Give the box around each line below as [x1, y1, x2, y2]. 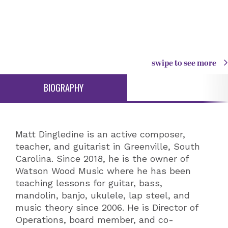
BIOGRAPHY [44, 81, 83, 94]
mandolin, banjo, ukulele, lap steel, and [15, 190, 190, 201]
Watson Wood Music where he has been [15, 165, 191, 176]
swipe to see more [152, 57, 218, 69]
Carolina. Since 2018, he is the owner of [15, 153, 188, 164]
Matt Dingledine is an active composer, [15, 129, 185, 139]
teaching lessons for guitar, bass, [15, 178, 162, 188]
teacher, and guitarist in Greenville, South [15, 141, 200, 152]
